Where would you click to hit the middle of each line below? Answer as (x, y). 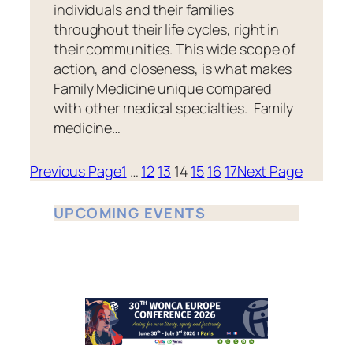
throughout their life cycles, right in (167, 29)
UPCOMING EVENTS (130, 212)
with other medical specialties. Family (174, 108)
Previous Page (76, 171)
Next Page (269, 171)
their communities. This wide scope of (175, 48)
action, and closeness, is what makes (173, 68)
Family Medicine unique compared (163, 88)
